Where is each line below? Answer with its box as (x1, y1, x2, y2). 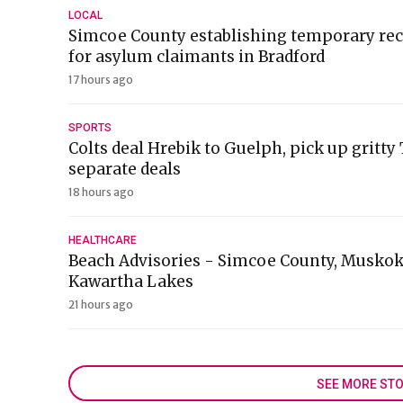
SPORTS (68, 121, 112, 134)
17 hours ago (68, 73, 133, 86)
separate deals (68, 159, 181, 179)
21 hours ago (68, 298, 133, 311)
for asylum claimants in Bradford (68, 47, 325, 67)
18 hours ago (68, 185, 134, 199)
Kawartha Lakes (68, 272, 193, 291)
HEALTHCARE (68, 234, 137, 246)
